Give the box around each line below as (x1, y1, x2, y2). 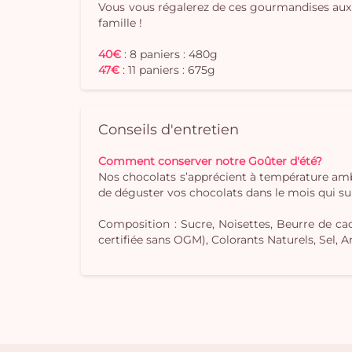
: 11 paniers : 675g (123, 62, 216, 77)
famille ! (98, 15, 143, 30)
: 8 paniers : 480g (124, 46, 218, 61)
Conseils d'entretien (98, 119, 240, 138)
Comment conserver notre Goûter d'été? (98, 153, 323, 168)
